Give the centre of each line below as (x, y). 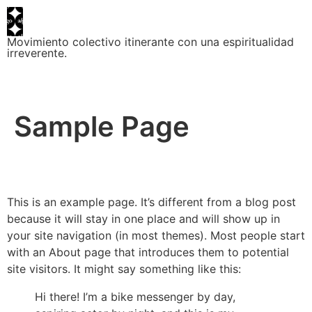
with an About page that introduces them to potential (148, 252)
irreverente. (37, 53)
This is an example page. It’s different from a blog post (151, 202)
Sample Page (102, 127)
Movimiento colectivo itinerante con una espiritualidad (150, 42)
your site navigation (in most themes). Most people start (156, 236)
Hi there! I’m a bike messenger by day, (135, 297)
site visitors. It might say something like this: (124, 269)
